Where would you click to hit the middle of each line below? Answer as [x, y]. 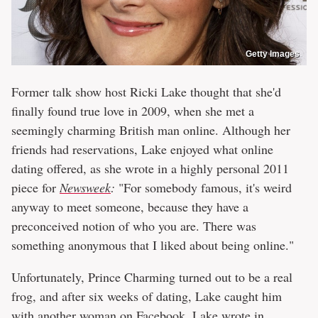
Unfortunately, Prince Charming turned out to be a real [152, 277]
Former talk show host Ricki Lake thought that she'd [146, 92]
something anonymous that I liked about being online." [153, 245]
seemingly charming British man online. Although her [151, 130]
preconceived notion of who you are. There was [134, 226]
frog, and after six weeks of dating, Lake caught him [147, 296]
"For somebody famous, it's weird [203, 188]
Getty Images [273, 54]
